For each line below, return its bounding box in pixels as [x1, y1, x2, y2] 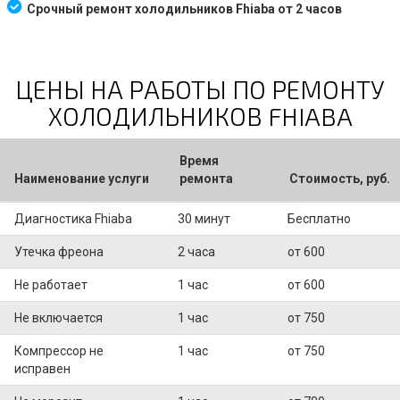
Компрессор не [14, 343, 104, 358]
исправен [14, 361, 71, 376]
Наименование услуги [14, 171, 149, 186]
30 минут [178, 211, 230, 226]
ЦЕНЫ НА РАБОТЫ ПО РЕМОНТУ [15, 73, 385, 104]
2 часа [178, 244, 215, 259]
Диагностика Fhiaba [14, 211, 132, 226]
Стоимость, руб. [289, 171, 390, 186]
